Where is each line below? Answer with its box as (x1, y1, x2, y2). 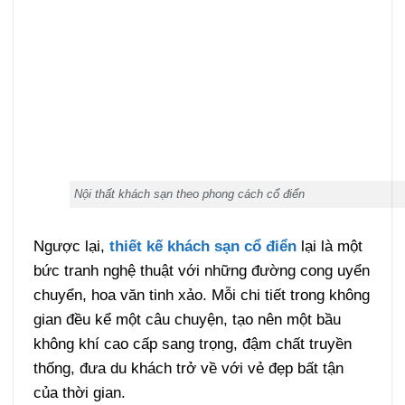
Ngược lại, (33, 237, 109, 256)
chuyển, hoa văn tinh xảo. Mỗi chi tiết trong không (33, 286, 370, 305)
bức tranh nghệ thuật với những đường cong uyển (33, 261, 370, 280)
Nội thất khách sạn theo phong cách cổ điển (73, 187, 305, 202)
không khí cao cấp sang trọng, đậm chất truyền (33, 334, 352, 353)
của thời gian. (33, 383, 126, 402)
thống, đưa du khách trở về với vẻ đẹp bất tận (33, 359, 344, 378)
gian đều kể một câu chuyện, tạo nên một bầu (33, 310, 341, 329)
